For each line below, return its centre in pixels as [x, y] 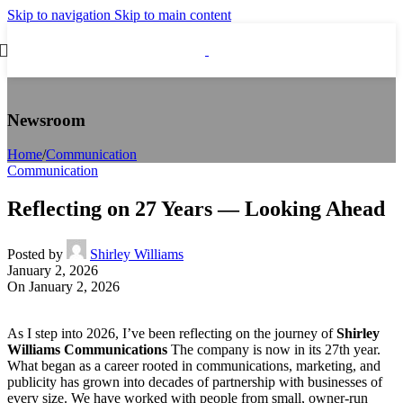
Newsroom [46, 120]
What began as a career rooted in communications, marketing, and [194, 366]
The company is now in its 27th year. [274, 350]
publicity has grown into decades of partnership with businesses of [195, 382]
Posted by [35, 255]
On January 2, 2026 [63, 287]
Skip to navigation [61, 15]
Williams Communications [87, 350]
